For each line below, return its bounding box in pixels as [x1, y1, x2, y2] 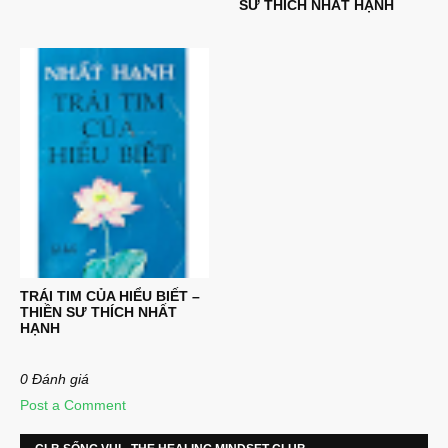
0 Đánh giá [20, 371, 89, 387]
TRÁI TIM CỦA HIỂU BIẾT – [20, 288, 200, 304]
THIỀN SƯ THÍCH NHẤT [20, 304, 177, 320]
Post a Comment [20, 397, 126, 413]
